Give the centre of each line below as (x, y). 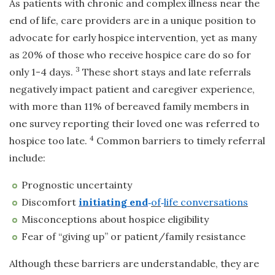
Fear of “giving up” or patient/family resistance (134, 237)
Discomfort (50, 202)
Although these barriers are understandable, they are (134, 264)
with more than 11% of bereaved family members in (129, 107)
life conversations (206, 202)
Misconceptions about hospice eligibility (115, 219)
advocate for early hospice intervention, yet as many (133, 38)
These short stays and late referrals (165, 72)
